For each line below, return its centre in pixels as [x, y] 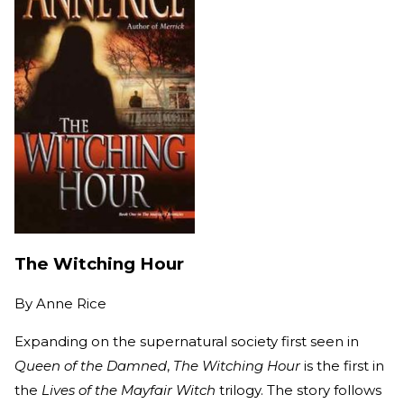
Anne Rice [71, 304]
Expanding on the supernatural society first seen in [187, 342]
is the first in [342, 366]
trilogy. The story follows [298, 390]
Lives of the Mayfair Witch [129, 390]
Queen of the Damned [91, 366]
